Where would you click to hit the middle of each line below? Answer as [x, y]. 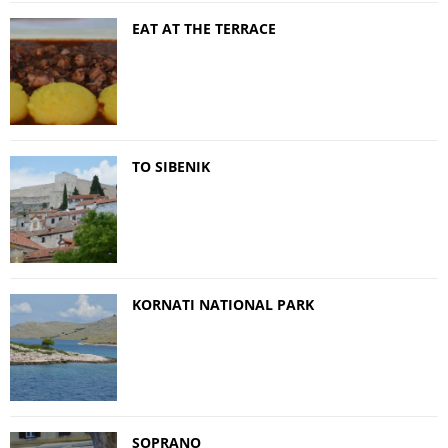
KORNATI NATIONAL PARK [223, 304]
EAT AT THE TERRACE [204, 28]
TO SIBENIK [171, 166]
